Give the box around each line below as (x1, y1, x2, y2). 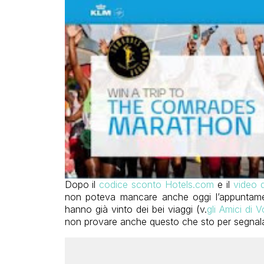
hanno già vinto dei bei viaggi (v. (64, 203, 207, 215)
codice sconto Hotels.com (99, 178, 214, 190)
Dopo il (64, 178, 100, 190)
